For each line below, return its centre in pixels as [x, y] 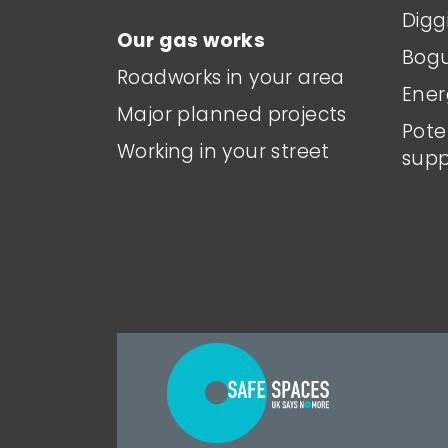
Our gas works [191, 40]
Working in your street [223, 151]
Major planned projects [232, 114]
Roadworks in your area [231, 77]
